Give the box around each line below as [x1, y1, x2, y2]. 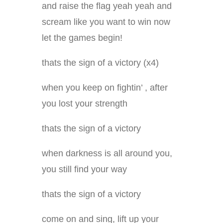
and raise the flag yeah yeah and [42, 1, 172, 11]
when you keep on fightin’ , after [42, 83, 168, 93]
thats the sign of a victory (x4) [42, 58, 159, 68]
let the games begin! [42, 33, 122, 43]
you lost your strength [42, 99, 127, 109]
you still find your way [42, 164, 127, 175]
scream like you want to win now [42, 17, 170, 27]
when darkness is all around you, [42, 148, 172, 159]
